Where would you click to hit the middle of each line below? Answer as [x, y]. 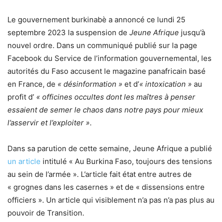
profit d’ [22, 97]
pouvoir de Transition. [46, 213]
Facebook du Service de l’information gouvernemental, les [110, 58]
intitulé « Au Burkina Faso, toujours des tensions [126, 161]
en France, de [32, 84]
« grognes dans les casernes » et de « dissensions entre [106, 187]
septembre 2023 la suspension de [68, 32]
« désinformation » [90, 84]
